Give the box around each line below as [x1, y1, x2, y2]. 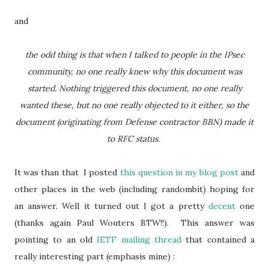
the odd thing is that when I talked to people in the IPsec [25, 49, 244, 60]
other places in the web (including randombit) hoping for [14, 184, 255, 195]
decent [208, 201, 235, 211]
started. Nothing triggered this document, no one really [27, 83, 242, 94]
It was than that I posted [14, 167, 120, 178]
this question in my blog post [119, 167, 238, 178]
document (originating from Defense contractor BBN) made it [16, 116, 253, 127]
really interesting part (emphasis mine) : [14, 251, 175, 262]
